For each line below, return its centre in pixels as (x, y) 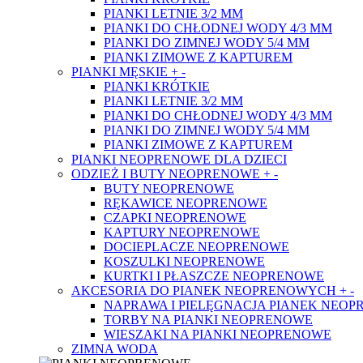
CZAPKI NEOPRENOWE (175, 218)
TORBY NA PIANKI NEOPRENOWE (208, 320)
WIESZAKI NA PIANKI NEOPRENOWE (218, 334)
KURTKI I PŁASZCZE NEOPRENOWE (214, 276)
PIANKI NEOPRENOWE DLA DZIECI (179, 159)
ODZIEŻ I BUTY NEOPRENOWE (167, 174)
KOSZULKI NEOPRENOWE (184, 261)
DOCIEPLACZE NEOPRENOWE (196, 247)
